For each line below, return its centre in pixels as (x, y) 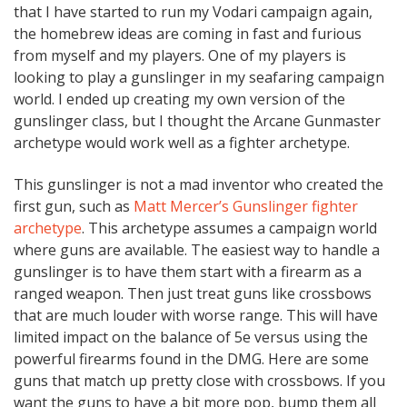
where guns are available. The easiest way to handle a (197, 250)
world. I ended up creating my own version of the (179, 99)
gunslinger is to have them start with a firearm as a (188, 272)
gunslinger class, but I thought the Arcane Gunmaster (197, 121)
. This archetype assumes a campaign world (229, 228)
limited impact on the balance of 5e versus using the (191, 338)
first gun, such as (74, 207)
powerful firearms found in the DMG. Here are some (191, 359)
